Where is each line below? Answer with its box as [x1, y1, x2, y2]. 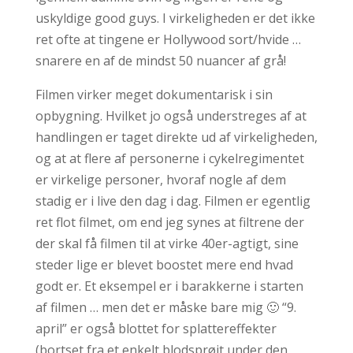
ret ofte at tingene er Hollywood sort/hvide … [35, 31, 301, 49]
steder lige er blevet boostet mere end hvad [35, 256, 293, 274]
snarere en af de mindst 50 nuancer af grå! [35, 52, 286, 70]
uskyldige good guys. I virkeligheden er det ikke [35, 9, 315, 28]
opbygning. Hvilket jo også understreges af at [35, 107, 307, 125]
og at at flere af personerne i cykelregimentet [35, 150, 304, 168]
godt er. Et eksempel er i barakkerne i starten [35, 277, 303, 295]
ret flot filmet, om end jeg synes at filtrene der [35, 214, 304, 232]
